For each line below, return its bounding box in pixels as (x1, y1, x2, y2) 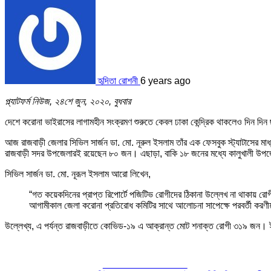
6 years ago (140, 75, 191, 86)
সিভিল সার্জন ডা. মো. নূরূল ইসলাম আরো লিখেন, (5, 168, 151, 179)
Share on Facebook (102, 258, 188, 269)
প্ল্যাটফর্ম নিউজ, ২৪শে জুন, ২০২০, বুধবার (5, 96, 131, 106)
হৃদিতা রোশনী (98, 75, 138, 86)
